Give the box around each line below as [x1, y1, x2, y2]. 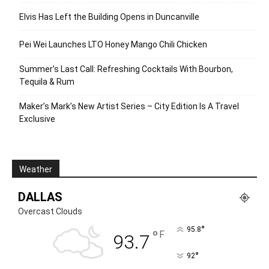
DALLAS [18, 189, 62, 204]
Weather [19, 164, 52, 174]
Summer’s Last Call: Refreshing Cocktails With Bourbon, [19, 64, 233, 74]
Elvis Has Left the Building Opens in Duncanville [19, 11, 199, 22]
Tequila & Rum [19, 76, 74, 86]
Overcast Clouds [18, 206, 82, 216]
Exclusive [19, 113, 55, 124]
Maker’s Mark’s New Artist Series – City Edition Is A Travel [19, 101, 239, 111]
